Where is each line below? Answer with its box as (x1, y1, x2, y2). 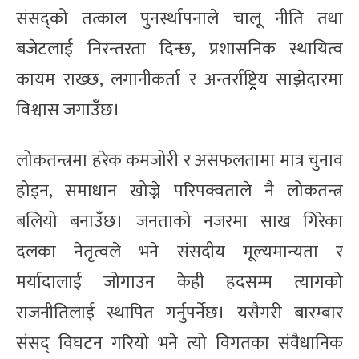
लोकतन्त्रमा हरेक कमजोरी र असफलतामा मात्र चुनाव (16, 145, 343, 175)
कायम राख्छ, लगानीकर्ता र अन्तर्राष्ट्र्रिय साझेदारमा (16, 64, 343, 95)
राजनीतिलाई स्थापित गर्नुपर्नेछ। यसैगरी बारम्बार (16, 297, 343, 328)
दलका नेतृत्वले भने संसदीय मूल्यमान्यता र (16, 236, 343, 267)
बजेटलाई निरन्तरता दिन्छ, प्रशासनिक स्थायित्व (16, 34, 343, 64)
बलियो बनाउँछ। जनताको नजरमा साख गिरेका (16, 206, 343, 236)
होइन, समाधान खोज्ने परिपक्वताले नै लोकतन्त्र (16, 175, 343, 206)
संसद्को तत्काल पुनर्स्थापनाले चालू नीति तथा (16, 3, 343, 34)
